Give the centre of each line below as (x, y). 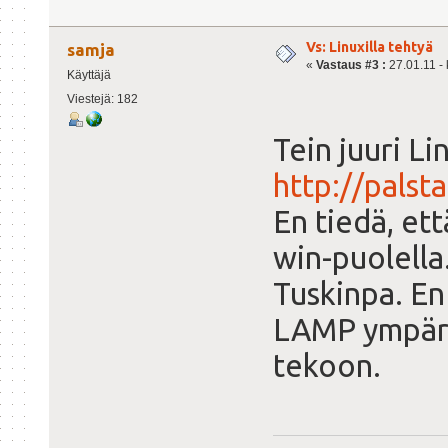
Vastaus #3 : (351, 64)
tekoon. (327, 366)
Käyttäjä (88, 74)
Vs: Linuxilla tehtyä (369, 46)
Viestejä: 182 (102, 98)
